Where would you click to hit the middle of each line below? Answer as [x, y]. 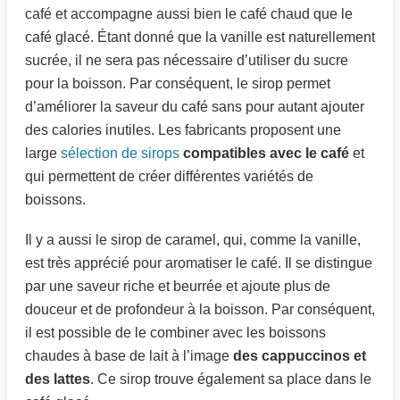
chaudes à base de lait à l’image [129, 356]
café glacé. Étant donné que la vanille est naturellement [200, 37]
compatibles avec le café [266, 154]
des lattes [58, 379]
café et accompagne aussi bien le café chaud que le [189, 14]
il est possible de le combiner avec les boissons [175, 333]
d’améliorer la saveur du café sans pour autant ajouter [195, 107]
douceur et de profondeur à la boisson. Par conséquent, [200, 310]
